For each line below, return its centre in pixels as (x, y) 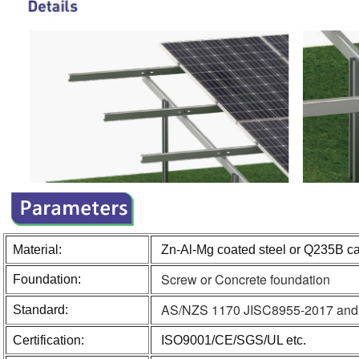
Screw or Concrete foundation (245, 279)
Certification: (48, 340)
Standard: (40, 309)
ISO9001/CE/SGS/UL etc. (232, 340)
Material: (37, 249)
